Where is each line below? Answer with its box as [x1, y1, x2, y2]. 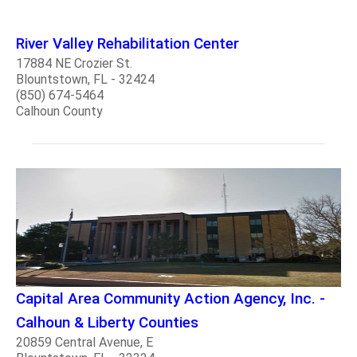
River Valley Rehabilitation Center [16, 33, 239, 53]
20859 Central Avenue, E [16, 335, 153, 351]
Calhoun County [16, 103, 103, 119]
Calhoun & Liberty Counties [16, 313, 198, 332]
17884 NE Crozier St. [16, 55, 132, 71]
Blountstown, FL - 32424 [16, 71, 155, 87]
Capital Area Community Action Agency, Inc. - [16, 289, 325, 308]
